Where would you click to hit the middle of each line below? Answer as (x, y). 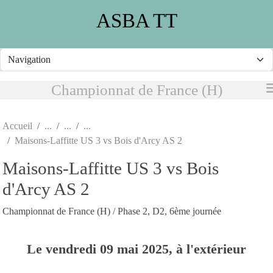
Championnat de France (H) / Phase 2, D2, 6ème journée (112, 211)
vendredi (73, 249)
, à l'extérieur (207, 249)
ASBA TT (136, 20)
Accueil (17, 126)
